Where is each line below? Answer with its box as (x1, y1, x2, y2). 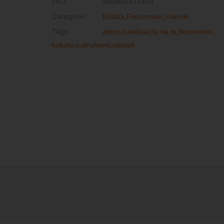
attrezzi (102, 27, 125, 35)
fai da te (150, 27, 176, 35)
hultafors (51, 41, 79, 49)
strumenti (80, 41, 110, 49)
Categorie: (51, 12, 86, 20)
